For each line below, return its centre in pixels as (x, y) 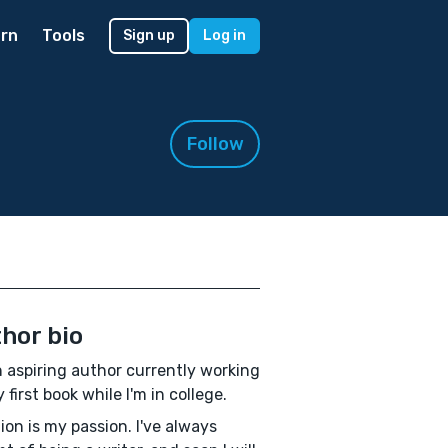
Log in (224, 35)
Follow (215, 144)
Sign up (149, 35)
